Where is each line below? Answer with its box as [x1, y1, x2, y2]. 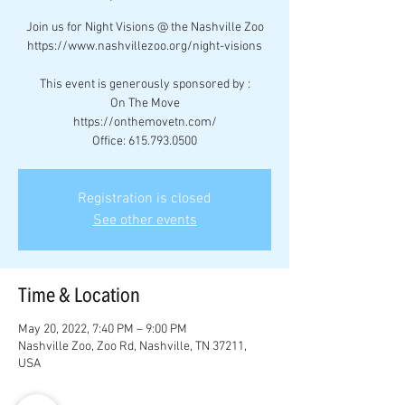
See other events [92, 212, 197, 230]
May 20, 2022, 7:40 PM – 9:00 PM [18, 322, 187, 337]
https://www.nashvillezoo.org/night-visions [27, 39, 262, 54]
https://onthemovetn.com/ [72, 115, 217, 130]
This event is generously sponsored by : [39, 77, 250, 92]
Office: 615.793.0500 [92, 134, 197, 149]
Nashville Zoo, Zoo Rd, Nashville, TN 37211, [18, 339, 247, 354]
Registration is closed [78, 190, 212, 208]
